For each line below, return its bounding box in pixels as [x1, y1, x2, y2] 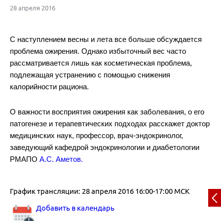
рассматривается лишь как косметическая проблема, [10, 58, 192, 67]
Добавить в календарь [35, 203, 114, 212]
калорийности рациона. [10, 82, 89, 91]
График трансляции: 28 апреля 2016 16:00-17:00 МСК [10, 186, 189, 195]
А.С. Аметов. [39, 154, 83, 163]
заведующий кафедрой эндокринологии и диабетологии [10, 143, 199, 151]
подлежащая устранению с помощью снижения [10, 70, 170, 79]
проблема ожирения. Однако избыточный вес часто [10, 46, 186, 55]
